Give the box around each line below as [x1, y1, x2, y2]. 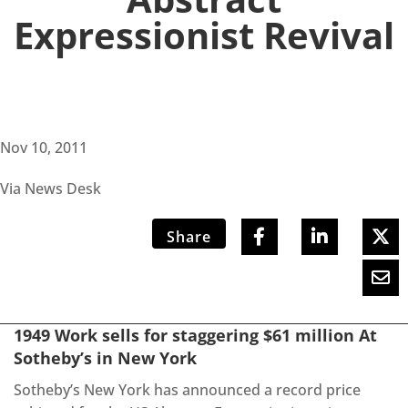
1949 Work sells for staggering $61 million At [14, 324, 377, 347]
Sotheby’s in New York [14, 347, 197, 370]
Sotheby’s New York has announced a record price [14, 380, 361, 401]
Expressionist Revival [14, 10, 394, 61]
